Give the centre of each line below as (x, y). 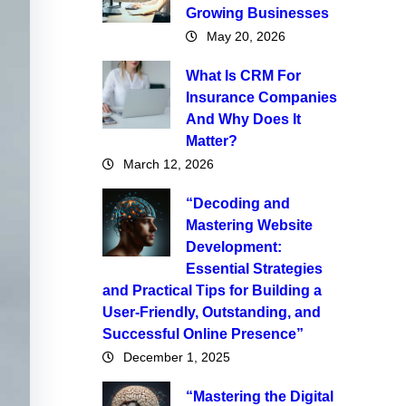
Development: (233, 247)
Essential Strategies (254, 269)
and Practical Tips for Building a (212, 290)
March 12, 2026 (168, 164)
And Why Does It (243, 119)
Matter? (211, 141)
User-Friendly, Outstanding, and (211, 312)
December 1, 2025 (176, 357)
